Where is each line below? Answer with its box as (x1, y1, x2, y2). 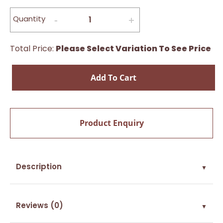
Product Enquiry (79, 117, 144, 128)
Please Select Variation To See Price (56, 42, 211, 54)
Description (16, 161, 62, 172)
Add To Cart (91, 72, 136, 83)
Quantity (13, 13, 45, 24)
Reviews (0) (16, 200, 63, 211)
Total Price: (10, 42, 56, 54)
